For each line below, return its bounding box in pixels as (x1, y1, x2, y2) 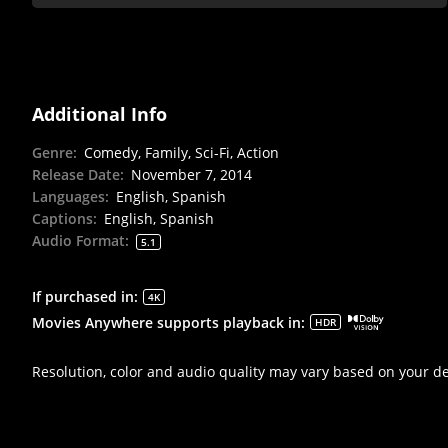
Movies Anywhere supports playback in (32, 312, 301, 332)
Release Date (32, 165, 120, 185)
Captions (32, 209, 93, 229)
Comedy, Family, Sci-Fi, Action (84, 143, 279, 163)
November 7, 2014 (131, 165, 252, 185)
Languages (32, 187, 105, 207)
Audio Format (32, 231, 125, 251)
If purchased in (32, 287, 134, 307)
